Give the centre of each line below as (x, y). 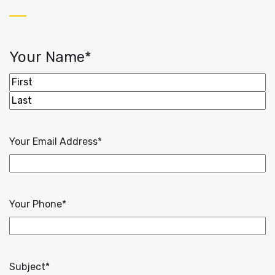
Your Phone (36, 204)
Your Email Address (53, 142)
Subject (27, 267)
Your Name (47, 57)
